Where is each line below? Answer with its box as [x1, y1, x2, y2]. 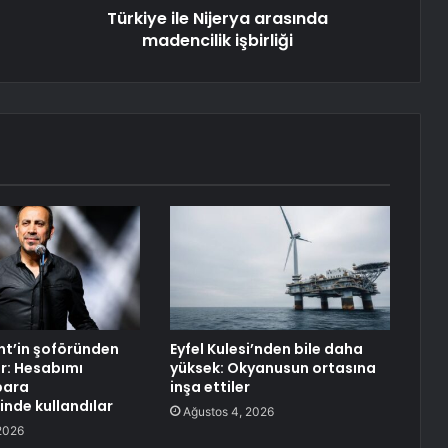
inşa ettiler [169, 377, 250, 398]
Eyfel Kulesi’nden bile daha [169, 339, 363, 360]
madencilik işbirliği [142, 29, 293, 53]
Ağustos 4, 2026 [182, 404, 274, 420]
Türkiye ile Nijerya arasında [107, 7, 328, 31]
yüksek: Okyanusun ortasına [169, 358, 376, 379]
